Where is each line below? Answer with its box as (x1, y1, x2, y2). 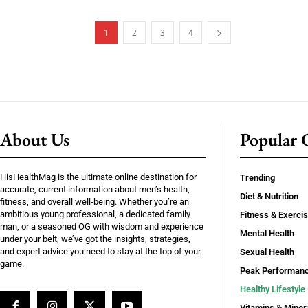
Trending (240, 173, 275, 183)
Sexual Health (240, 247, 294, 257)
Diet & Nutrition (240, 191, 298, 201)
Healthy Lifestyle (240, 284, 305, 294)
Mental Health (240, 228, 294, 239)
